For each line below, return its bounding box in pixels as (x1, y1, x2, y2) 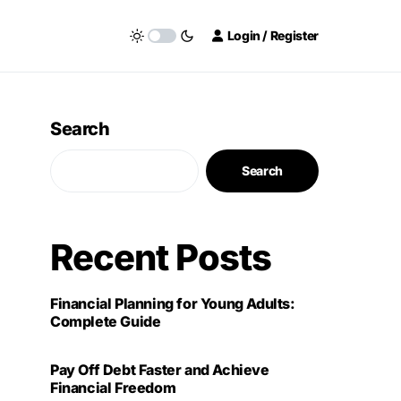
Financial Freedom (50, 379, 176, 397)
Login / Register (226, 28, 319, 43)
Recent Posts (50, 235, 271, 279)
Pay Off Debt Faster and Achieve (50, 361, 269, 379)
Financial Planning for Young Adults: (50, 294, 295, 312)
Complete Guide (50, 312, 161, 330)
